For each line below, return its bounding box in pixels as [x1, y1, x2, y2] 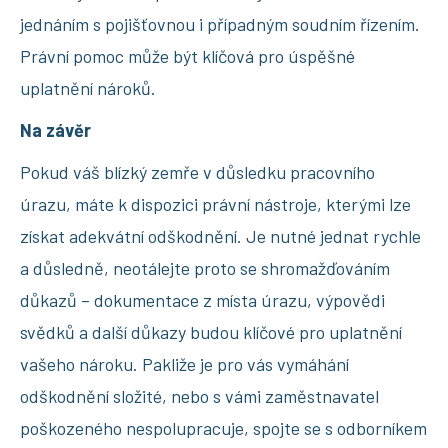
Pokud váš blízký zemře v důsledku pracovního [20, 160, 375, 183]
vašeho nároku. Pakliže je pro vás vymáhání [20, 352, 349, 375]
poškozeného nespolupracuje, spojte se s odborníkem [20, 416, 427, 439]
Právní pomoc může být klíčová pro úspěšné [20, 44, 355, 67]
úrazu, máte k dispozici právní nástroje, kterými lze [20, 192, 411, 215]
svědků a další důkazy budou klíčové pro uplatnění [20, 320, 402, 343]
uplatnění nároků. [20, 76, 156, 99]
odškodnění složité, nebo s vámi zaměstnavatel [20, 384, 379, 407]
